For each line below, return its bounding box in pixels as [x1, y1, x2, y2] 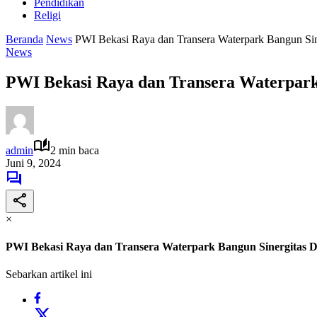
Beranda [6, 33, 43, 45]
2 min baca [50, 144, 99, 156]
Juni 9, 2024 [6, 156, 61, 169]
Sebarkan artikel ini [6, 268, 92, 281]
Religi [34, 9, 61, 21]
